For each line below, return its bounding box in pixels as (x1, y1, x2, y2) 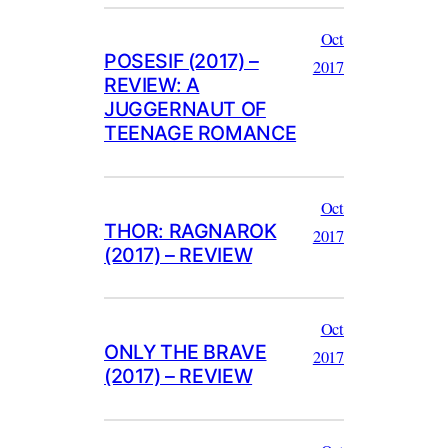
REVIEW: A (104, 73, 200, 98)
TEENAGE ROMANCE (104, 121, 297, 146)
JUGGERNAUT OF (104, 97, 266, 122)
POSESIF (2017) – (104, 49, 259, 74)
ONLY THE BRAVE (104, 339, 267, 364)
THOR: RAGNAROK (104, 218, 277, 243)
